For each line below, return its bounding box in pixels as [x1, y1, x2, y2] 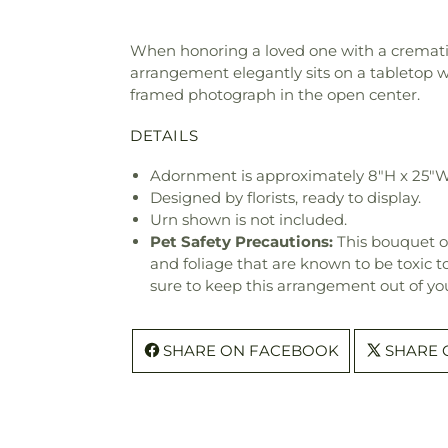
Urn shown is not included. [150, 209, 347, 229]
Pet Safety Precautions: [150, 231, 333, 251]
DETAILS [130, 125, 199, 145]
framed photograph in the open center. [130, 85, 420, 104]
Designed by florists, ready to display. [150, 187, 421, 207]
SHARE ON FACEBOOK [163, 340, 339, 360]
